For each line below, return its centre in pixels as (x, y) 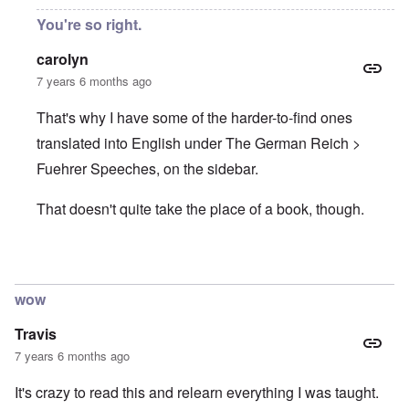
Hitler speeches (153, 266)
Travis (36, 334)
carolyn (63, 59)
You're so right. (89, 25)
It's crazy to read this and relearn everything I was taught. (197, 393)
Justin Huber (267, 266)
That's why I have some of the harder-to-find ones (194, 118)
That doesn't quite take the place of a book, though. (200, 209)
